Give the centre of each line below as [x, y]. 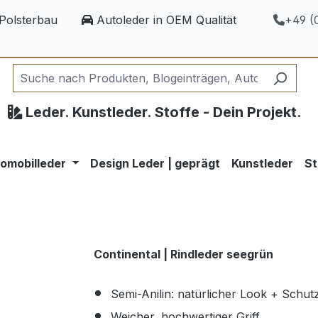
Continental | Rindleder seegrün [183, 254]
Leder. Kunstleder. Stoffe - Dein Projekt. [161, 112]
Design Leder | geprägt [155, 163]
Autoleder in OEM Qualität [164, 20]
